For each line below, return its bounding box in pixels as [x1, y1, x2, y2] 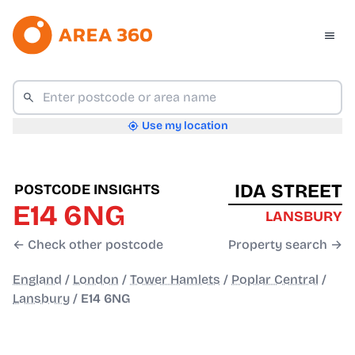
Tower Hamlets [130, 272, 220, 288]
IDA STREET [235, 180, 342, 203]
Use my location [141, 119, 228, 133]
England [13, 272, 62, 288]
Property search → [228, 237, 342, 253]
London [73, 272, 119, 288]
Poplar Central [231, 272, 319, 288]
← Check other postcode [13, 237, 163, 253]
